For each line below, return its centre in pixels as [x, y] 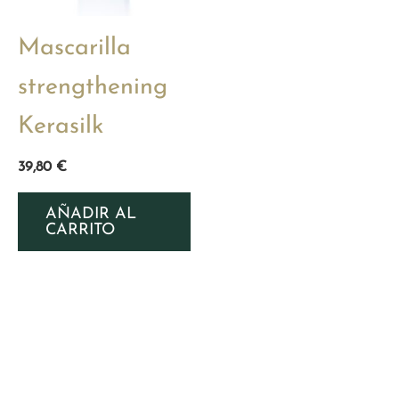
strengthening [93, 87]
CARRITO [80, 231]
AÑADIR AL [91, 215]
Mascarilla [74, 48]
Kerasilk [61, 126]
